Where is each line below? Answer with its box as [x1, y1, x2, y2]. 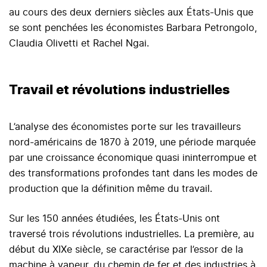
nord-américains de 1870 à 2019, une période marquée [9, 138, 256, 148]
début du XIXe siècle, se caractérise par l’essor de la [9, 245, 243, 255]
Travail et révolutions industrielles [9, 83, 230, 97]
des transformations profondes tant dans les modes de [9, 169, 257, 179]
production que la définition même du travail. [9, 184, 212, 194]
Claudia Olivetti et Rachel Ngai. [9, 39, 149, 49]
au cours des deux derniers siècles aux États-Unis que [9, 8, 253, 18]
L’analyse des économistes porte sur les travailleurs [9, 122, 241, 132]
